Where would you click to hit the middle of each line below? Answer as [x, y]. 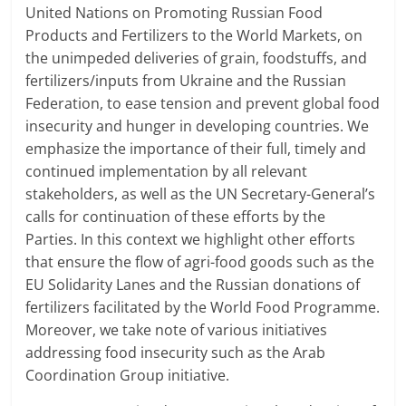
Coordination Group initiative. [128, 376]
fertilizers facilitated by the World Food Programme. [203, 308]
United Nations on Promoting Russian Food [174, 13]
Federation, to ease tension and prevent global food [203, 104]
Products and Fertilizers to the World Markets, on [194, 36]
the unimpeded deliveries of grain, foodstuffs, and [197, 58]
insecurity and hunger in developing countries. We [198, 126]
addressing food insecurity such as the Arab [176, 353]
